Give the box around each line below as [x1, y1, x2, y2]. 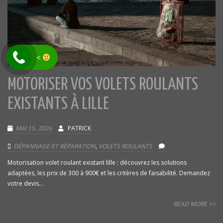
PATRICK [68, 124, 91, 133]
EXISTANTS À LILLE [7, 96, 109, 113]
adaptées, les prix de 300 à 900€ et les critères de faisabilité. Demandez [7, 169, 210, 178]
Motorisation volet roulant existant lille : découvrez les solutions [7, 158, 187, 167]
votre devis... [7, 179, 43, 188]
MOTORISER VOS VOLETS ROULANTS [7, 77, 198, 94]
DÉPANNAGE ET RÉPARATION [13, 142, 96, 151]
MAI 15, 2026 [15, 124, 52, 133]
